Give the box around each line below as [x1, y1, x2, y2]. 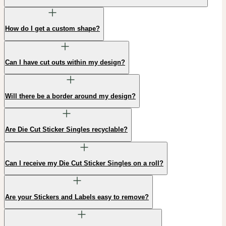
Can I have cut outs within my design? [5, 58, 125, 66]
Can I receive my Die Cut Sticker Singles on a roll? [5, 159, 163, 167]
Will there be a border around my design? [5, 92, 136, 100]
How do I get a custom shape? [5, 25, 100, 33]
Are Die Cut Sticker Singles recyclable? [5, 126, 128, 134]
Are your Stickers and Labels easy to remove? [5, 193, 149, 201]
